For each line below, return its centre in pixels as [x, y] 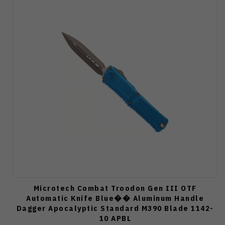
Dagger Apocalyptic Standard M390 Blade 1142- [115, 208]
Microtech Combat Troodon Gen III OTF [115, 188]
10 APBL [115, 218]
